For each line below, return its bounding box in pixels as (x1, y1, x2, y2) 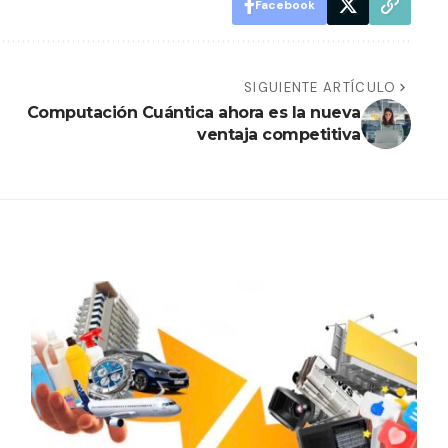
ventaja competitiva (197, 124, 361, 144)
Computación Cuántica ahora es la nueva (26, 102, 361, 122)
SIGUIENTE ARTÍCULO (244, 78, 397, 96)
